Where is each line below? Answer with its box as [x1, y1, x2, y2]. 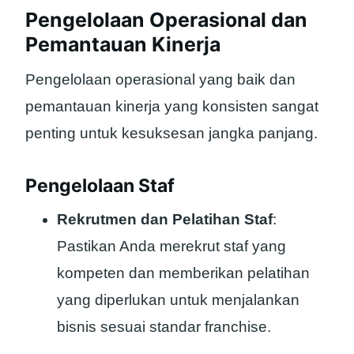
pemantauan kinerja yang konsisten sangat [25, 98, 318, 115]
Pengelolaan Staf [25, 175, 175, 198]
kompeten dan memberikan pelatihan [57, 264, 310, 281]
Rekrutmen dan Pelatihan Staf [57, 210, 273, 228]
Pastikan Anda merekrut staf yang [57, 237, 286, 254]
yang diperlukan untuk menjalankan [57, 291, 299, 308]
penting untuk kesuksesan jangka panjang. [25, 125, 318, 142]
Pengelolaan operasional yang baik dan [25, 71, 296, 88]
